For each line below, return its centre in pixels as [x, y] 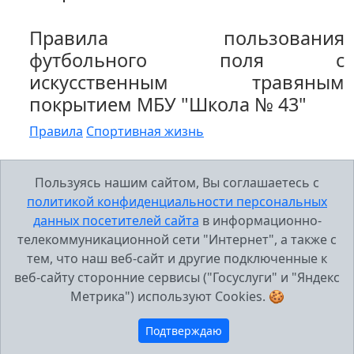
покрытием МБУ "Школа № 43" [168, 104]
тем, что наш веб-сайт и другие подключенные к [177, 258]
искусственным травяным [187, 82]
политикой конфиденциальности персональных [177, 201]
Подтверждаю [183, 331]
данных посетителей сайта [116, 220]
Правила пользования [187, 38]
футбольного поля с [187, 60]
